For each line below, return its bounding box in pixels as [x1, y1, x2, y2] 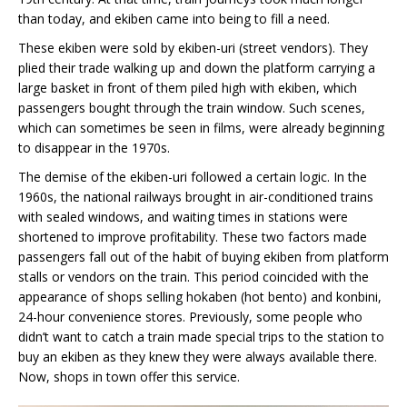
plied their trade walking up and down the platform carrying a [18, 59, 375, 77]
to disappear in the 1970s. [18, 139, 170, 157]
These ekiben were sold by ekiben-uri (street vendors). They [18, 39, 368, 57]
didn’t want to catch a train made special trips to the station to [18, 328, 384, 346]
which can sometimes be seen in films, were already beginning [18, 119, 384, 137]
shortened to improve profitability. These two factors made [18, 228, 367, 246]
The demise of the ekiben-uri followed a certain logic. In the [18, 168, 367, 186]
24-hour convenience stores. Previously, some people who [18, 308, 362, 326]
